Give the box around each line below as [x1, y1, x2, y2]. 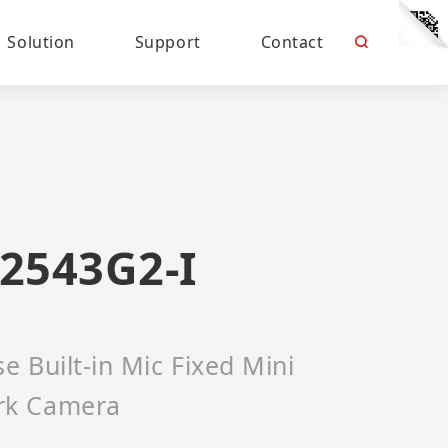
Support [134, 31, 201, 53]
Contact [260, 31, 324, 53]
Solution [7, 31, 75, 53]
